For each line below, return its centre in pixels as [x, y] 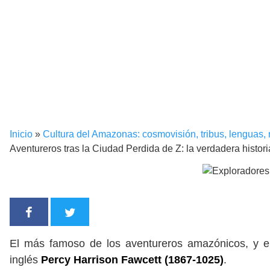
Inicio [21, 134]
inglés [25, 260]
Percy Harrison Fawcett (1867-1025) [132, 260]
